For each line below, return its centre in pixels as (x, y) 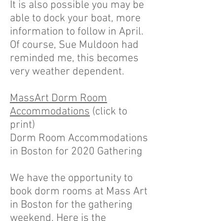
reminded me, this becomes (74, 58)
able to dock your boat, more (75, 18)
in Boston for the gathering (71, 205)
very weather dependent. (67, 72)
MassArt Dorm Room (58, 98)
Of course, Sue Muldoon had (74, 45)
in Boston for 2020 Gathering (76, 152)
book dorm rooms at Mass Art (79, 192)
